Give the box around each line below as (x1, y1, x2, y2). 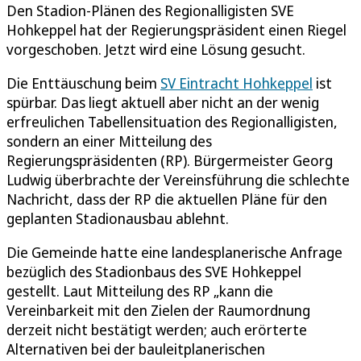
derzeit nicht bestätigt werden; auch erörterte (6, 319, 307, 339)
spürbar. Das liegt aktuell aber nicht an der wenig (6, 92, 319, 112)
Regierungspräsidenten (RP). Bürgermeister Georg (6, 150, 333, 170)
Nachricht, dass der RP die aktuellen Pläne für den (6, 189, 327, 209)
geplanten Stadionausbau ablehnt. (6, 208, 229, 228)
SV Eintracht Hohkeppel (160, 73, 313, 93)
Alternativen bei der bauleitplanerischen (6, 338, 265, 359)
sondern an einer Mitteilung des (6, 131, 212, 151)
